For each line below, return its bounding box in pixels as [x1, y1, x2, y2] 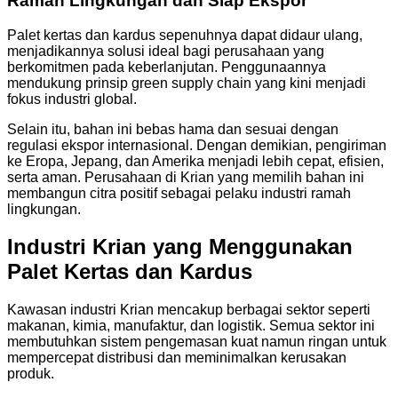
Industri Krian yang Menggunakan [7, 235, 353, 259]
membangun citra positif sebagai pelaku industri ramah [7, 185, 351, 201]
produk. [7, 366, 54, 382]
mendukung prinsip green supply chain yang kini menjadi [7, 75, 366, 91]
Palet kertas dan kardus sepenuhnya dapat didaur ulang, [7, 27, 362, 43]
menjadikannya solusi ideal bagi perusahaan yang [7, 43, 324, 59]
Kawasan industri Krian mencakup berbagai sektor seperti [7, 302, 370, 318]
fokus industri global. [7, 91, 137, 107]
